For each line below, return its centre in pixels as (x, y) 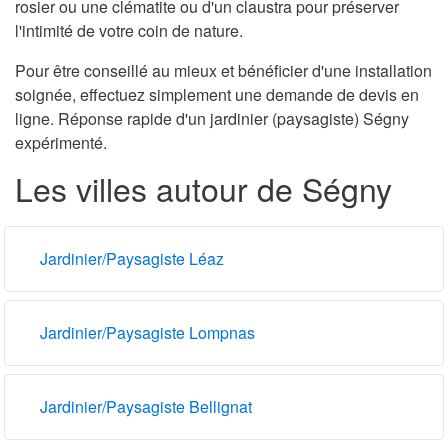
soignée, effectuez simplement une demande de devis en (217, 94)
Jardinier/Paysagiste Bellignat (146, 406)
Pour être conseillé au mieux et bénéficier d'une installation (223, 70)
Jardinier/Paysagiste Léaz (132, 258)
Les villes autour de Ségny (203, 187)
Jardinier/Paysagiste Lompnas (147, 332)
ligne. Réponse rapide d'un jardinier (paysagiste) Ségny (212, 118)
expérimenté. (61, 142)
